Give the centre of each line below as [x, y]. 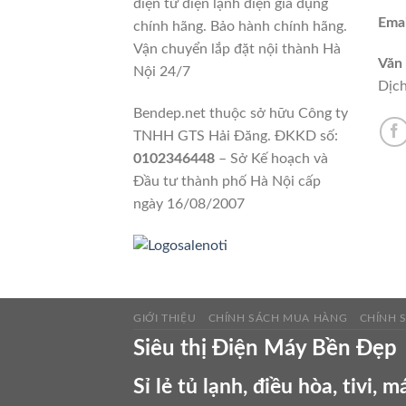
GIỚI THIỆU [165, 318]
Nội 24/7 [162, 71]
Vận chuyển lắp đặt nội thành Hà [237, 48]
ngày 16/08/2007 [189, 203]
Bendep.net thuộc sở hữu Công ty [241, 113]
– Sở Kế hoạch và [271, 158]
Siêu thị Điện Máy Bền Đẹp [265, 348]
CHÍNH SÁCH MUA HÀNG [278, 318]
